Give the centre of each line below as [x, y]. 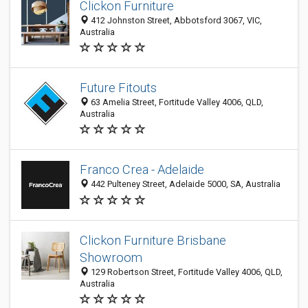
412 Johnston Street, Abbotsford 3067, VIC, [175, 20]
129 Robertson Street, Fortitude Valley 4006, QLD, [186, 272]
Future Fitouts [118, 88]
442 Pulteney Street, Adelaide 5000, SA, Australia [185, 184]
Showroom [111, 257]
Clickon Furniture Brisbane [153, 240]
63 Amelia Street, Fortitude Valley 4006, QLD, [176, 102]
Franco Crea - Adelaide [142, 170]
